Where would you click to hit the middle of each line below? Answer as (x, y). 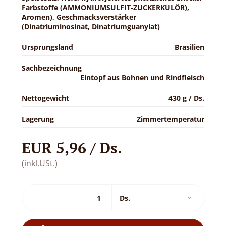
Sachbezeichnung (51, 68)
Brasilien (190, 47)
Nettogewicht (45, 98)
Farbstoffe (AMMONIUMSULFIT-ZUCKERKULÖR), (105, 7)
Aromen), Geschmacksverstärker (79, 17)
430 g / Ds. (187, 98)
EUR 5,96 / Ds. (72, 148)
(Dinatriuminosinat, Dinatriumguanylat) (91, 26)
